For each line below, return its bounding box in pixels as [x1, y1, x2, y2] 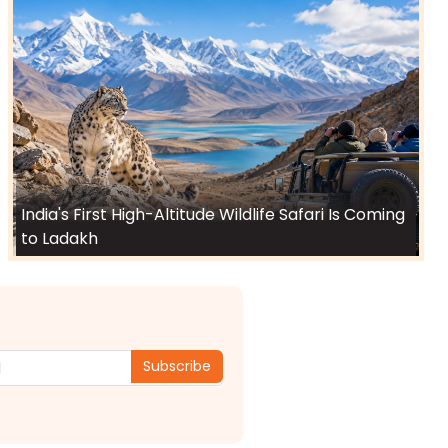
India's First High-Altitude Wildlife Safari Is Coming [21, 202, 405, 226]
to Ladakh [21, 226, 98, 250]
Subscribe [143, 356, 212, 377]
